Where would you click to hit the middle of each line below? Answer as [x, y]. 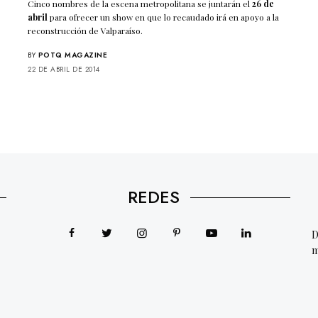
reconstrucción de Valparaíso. [86, 30]
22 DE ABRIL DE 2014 [64, 69]
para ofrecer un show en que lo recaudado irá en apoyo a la [164, 17]
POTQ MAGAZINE [72, 55]
